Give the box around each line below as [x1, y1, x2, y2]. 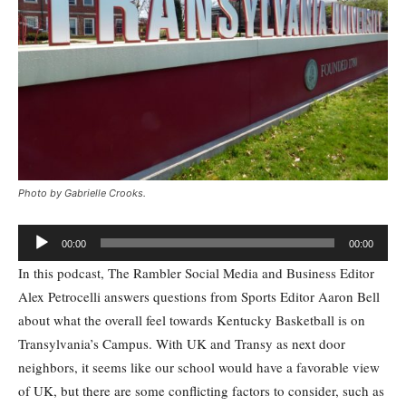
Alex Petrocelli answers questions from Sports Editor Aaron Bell [18, 287, 380, 305]
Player [17, 250, 52, 268]
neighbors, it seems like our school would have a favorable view [18, 358, 380, 376]
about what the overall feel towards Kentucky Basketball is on [18, 311, 365, 329]
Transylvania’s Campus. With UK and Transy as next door [18, 334, 345, 353]
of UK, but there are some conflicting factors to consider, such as [18, 382, 384, 400]
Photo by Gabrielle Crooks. [18, 187, 146, 199]
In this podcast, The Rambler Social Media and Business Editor [18, 264, 374, 282]
